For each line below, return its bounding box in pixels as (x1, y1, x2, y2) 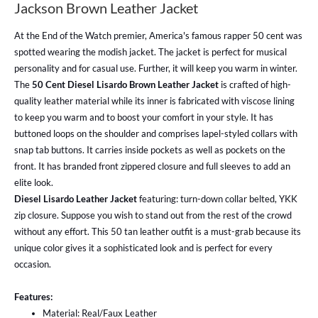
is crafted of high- (221, 79, 291, 91)
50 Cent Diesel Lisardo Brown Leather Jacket (32, 79, 221, 91)
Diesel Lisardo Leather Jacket (14, 193, 139, 205)
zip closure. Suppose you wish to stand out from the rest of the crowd (14, 209, 292, 221)
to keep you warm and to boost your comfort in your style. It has (14, 111, 273, 124)
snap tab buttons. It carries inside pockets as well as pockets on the (14, 144, 285, 156)
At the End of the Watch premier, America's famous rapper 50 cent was (14, 30, 302, 42)
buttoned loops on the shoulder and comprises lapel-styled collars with (14, 128, 297, 140)
